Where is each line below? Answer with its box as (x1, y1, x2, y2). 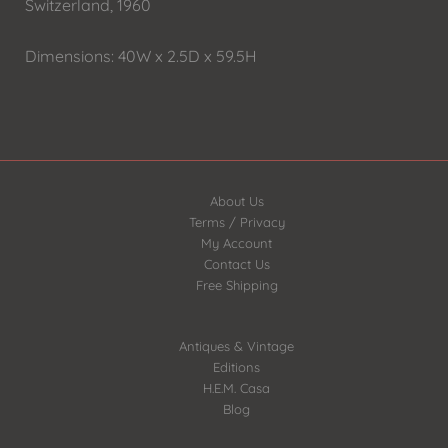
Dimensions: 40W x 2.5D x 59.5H (25, 46, 257, 67)
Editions (213, 359, 260, 376)
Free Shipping (195, 277, 278, 294)
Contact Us (203, 256, 270, 273)
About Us (209, 193, 264, 210)
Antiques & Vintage (179, 338, 294, 355)
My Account (201, 235, 272, 252)
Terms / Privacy (188, 214, 285, 231)
